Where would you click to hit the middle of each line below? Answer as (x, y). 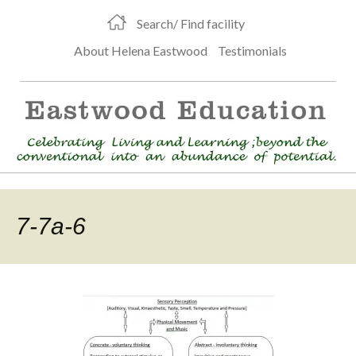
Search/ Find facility (191, 23)
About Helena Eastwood (140, 50)
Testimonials (252, 50)
